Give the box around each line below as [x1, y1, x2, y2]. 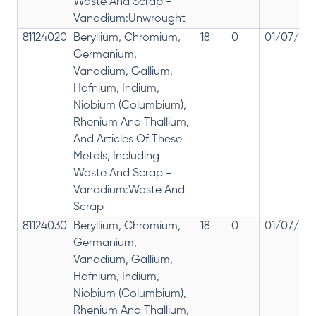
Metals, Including [73, 151, 159, 163]
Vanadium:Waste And [73, 185, 185, 197]
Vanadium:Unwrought [73, 13, 186, 25]
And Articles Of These [73, 134, 182, 146]
